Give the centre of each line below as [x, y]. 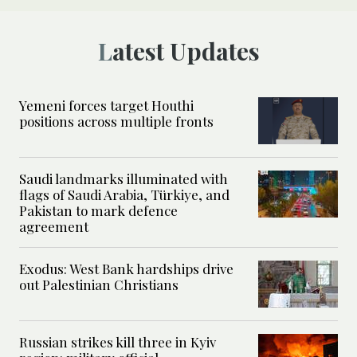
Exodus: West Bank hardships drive [126, 269]
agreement [54, 227]
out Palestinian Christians [99, 285]
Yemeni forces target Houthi [106, 106]
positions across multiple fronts [116, 122]
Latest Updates [186, 51]
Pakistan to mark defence [98, 211]
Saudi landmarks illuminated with [124, 179]
